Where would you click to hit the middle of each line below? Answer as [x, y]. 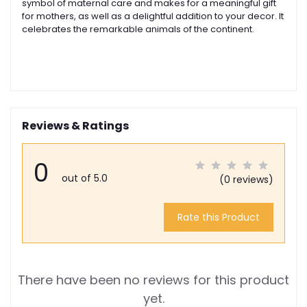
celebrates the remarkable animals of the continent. [138, 29]
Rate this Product [218, 217]
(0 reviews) [246, 180]
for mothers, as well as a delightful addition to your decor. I [151, 16]
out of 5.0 [85, 179]
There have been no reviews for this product [153, 280]
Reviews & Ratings [75, 126]
